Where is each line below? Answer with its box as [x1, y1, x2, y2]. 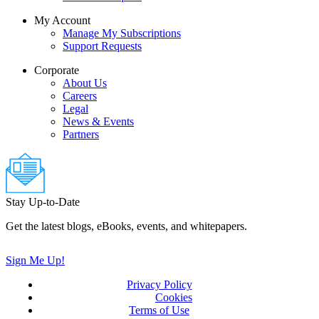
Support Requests [63, 39, 142, 52]
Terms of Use [129, 304, 189, 317]
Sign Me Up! [6, 254, 65, 267]
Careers [63, 89, 97, 102]
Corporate [34, 63, 79, 76]
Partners [63, 127, 99, 140]
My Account [34, 14, 90, 26]
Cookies [155, 291, 192, 304]
